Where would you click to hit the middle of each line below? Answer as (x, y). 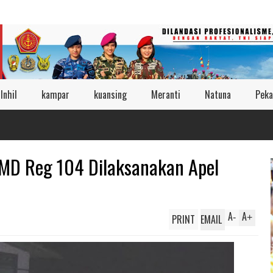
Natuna (218, 94)
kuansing (110, 94)
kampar (55, 94)
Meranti (166, 94)
